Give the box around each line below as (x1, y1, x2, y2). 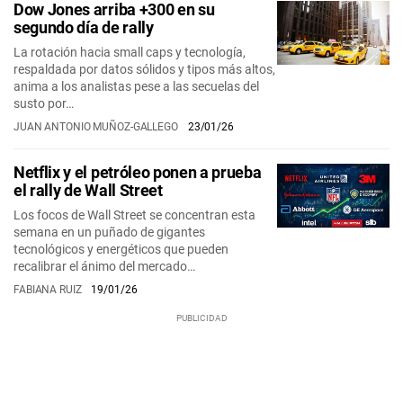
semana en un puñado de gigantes (13, 225, 205, 239)
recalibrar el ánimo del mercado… (13, 259, 195, 273)
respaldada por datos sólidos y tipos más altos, (13, 62, 275, 76)
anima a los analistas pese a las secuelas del (13, 79, 259, 94)
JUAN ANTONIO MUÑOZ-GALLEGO (13, 121, 181, 133)
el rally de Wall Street (13, 181, 163, 200)
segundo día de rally (13, 18, 154, 37)
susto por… (13, 96, 74, 111)
